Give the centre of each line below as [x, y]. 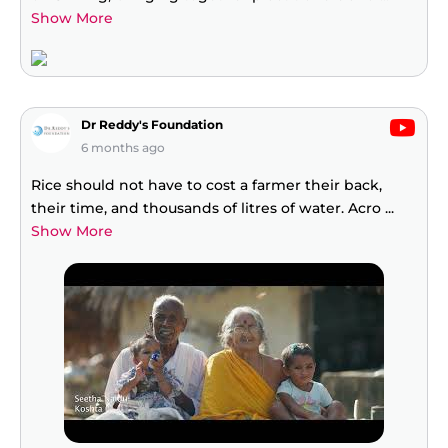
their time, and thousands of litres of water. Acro [208, 208]
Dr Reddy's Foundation [152, 125]
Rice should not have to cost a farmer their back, [206, 185]
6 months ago [123, 148]
